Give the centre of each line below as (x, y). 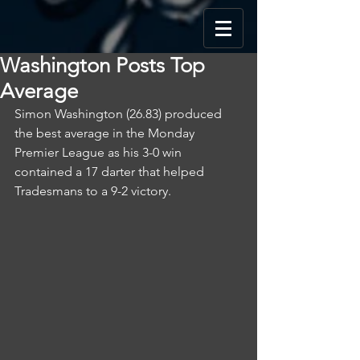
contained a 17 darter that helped (111, 172)
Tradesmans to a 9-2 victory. (93, 191)
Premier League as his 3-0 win (100, 152)
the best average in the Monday (106, 133)
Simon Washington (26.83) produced (120, 114)
